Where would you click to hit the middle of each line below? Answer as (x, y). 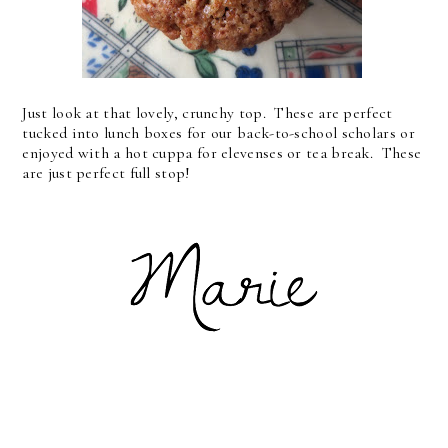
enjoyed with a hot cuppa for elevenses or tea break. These (222, 153)
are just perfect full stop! (108, 173)
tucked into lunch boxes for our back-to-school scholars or (218, 133)
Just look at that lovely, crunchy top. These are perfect (207, 113)
